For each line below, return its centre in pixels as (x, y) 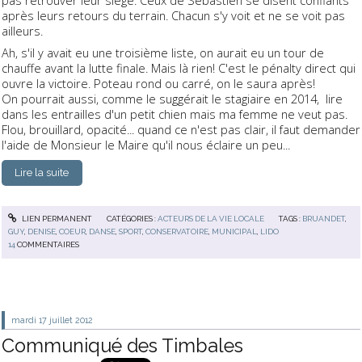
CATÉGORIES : (132, 219)
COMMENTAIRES (48, 245)
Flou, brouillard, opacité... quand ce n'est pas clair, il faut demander (181, 130)
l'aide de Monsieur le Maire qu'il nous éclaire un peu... (146, 145)
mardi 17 (29, 320)
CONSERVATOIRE (177, 232)
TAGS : (291, 219)
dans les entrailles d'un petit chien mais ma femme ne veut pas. (175, 114)
